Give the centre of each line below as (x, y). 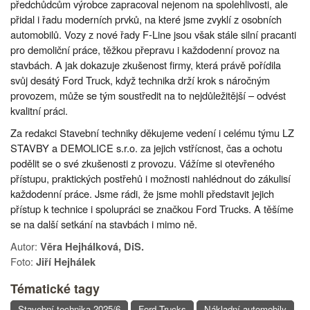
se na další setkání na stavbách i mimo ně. (104, 224)
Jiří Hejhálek (66, 262)
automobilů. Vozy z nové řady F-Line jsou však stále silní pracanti (153, 34)
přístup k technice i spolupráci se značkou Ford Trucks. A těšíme (152, 208)
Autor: (25, 246)
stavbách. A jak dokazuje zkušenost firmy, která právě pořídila (146, 64)
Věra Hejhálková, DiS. (92, 246)
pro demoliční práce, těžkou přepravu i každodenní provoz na (145, 49)
